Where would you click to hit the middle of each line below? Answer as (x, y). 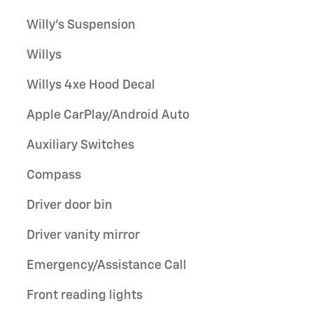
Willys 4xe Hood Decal (91, 85)
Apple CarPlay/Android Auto (108, 115)
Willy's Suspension (81, 25)
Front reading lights (85, 295)
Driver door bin (70, 205)
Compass (54, 175)
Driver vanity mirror (83, 235)
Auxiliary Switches (80, 145)
